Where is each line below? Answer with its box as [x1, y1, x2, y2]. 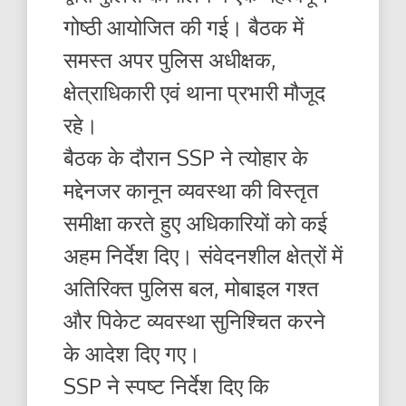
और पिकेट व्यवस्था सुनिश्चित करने [63, 306, 325, 335]
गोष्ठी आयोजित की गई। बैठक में [63, 13, 304, 42]
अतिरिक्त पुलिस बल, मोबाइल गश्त [63, 274, 319, 303]
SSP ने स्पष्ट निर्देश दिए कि [63, 372, 269, 401]
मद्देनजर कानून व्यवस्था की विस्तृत [63, 176, 319, 205]
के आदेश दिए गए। [63, 339, 200, 368]
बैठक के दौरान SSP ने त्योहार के [63, 143, 308, 172]
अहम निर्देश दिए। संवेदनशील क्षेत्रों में [63, 241, 343, 270]
